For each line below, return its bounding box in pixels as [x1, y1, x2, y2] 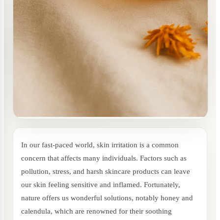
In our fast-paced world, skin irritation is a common [21, 141, 179, 149]
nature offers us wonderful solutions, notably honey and [21, 194, 193, 202]
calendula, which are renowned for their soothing [21, 207, 172, 215]
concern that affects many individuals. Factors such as [21, 154, 187, 162]
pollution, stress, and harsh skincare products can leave [21, 167, 190, 175]
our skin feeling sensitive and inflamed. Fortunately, [21, 181, 180, 189]
